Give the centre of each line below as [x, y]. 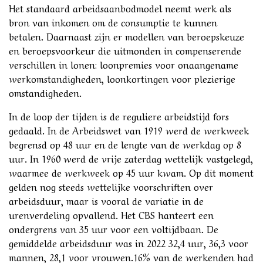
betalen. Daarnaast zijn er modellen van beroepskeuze [127, 36]
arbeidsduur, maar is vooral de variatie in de [106, 200]
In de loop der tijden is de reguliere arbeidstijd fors [119, 115]
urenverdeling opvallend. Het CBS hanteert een [111, 214]
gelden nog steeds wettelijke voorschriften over [111, 186]
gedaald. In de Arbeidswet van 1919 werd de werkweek [129, 129]
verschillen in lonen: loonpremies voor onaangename [124, 64]
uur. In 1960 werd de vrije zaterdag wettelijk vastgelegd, [131, 158]
